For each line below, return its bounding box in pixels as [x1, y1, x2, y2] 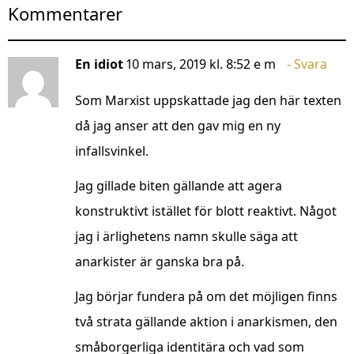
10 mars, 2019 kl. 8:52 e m [126, 55, 276, 73]
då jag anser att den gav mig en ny [75, 117, 281, 135]
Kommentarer [8, 2, 122, 26]
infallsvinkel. [75, 142, 149, 160]
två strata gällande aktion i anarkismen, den [75, 313, 337, 331]
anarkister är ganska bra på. [75, 253, 244, 271]
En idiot [75, 55, 123, 73]
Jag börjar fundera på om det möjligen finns [75, 288, 337, 306]
